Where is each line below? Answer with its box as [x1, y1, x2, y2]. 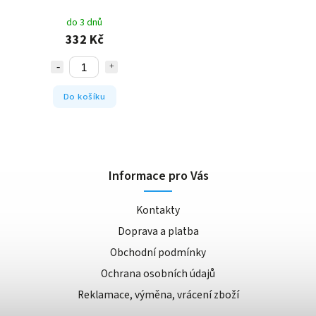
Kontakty [136, 202, 180, 219]
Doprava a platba [117, 224, 199, 240]
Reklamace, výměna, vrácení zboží [77, 287, 239, 303]
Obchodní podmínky [110, 245, 206, 261]
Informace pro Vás [107, 166, 209, 186]
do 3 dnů [66, 16, 102, 30]
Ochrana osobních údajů [101, 266, 215, 282]
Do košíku [63, 90, 106, 103]
